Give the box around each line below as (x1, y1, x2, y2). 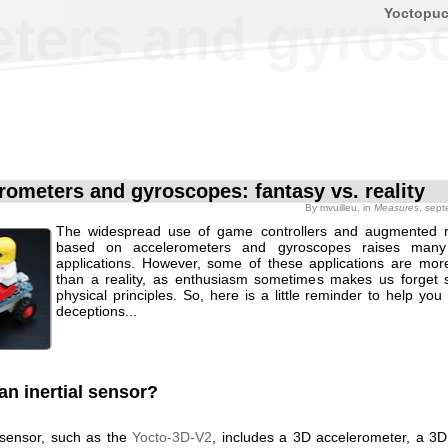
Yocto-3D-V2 (132, 428, 213, 445)
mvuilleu (320, 202, 357, 213)
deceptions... (56, 303, 137, 319)
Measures (374, 202, 419, 213)
